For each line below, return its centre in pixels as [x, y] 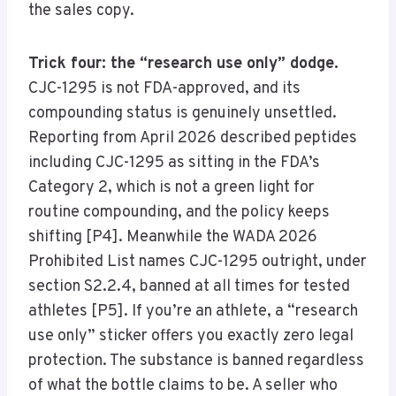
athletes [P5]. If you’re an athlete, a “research [193, 312]
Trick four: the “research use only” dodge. [183, 65]
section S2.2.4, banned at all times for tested [189, 287]
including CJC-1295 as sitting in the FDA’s [174, 164]
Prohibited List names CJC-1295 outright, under [198, 263]
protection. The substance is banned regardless [196, 362]
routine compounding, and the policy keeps [179, 213]
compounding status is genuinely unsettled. [183, 114]
